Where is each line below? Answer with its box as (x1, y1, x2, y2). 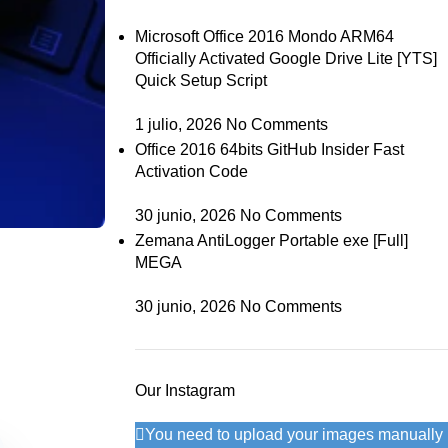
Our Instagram (134, 382, 235, 399)
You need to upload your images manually (144, 426, 443, 443)
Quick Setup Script (134, 72, 267, 89)
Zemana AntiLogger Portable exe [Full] (134, 232, 408, 249)
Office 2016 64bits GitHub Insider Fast (134, 141, 404, 158)
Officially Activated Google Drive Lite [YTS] (134, 50, 437, 67)
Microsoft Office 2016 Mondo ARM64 (134, 28, 394, 45)
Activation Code (134, 163, 248, 180)
